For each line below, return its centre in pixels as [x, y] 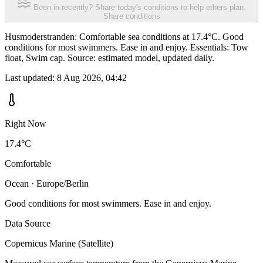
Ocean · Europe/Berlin [47, 184]
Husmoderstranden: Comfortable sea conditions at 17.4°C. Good [124, 37]
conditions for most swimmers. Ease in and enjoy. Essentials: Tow [127, 48]
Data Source [28, 224]
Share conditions [131, 16]
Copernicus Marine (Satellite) [59, 244]
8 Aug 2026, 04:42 [92, 78]
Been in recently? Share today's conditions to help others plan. [140, 8]
